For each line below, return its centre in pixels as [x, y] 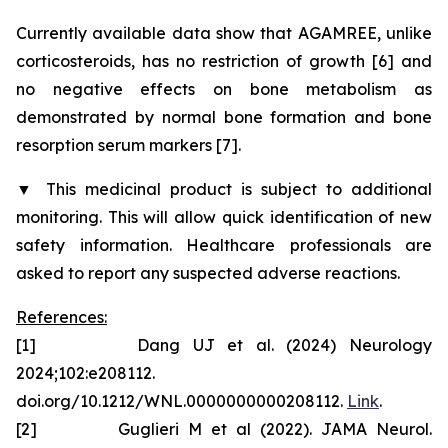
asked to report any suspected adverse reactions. [208, 273]
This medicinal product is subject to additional [239, 189]
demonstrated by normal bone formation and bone [224, 117]
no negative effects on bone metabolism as [224, 89]
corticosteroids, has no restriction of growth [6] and [224, 61]
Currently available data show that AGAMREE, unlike [224, 33]
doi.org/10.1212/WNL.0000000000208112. [181, 401]
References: [61, 317]
